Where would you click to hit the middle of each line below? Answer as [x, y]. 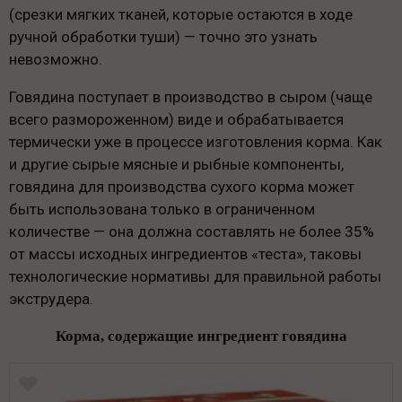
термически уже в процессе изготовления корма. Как [196, 141]
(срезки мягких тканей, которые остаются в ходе [181, 14]
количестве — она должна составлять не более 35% [192, 231]
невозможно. [56, 59]
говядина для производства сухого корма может [182, 186]
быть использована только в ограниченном [162, 209]
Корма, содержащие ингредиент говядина [201, 336]
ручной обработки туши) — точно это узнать [163, 36]
